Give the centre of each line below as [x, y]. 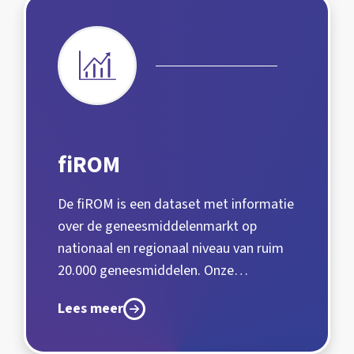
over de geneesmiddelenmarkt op [157, 227]
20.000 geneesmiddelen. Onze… [153, 271]
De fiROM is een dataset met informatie [176, 205]
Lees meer [90, 309]
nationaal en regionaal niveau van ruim [171, 249]
